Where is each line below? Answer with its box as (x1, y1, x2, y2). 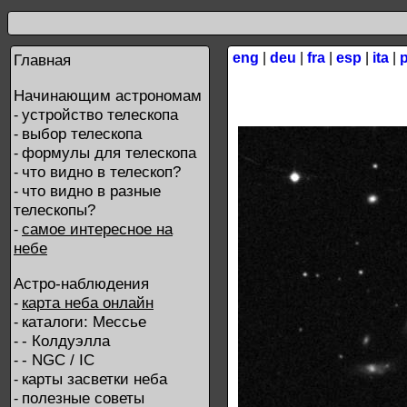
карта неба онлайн (22, 293, 154, 312)
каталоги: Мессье (22, 313, 146, 331)
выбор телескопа (22, 124, 142, 143)
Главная (14, 51, 71, 69)
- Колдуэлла (22, 332, 110, 350)
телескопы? (14, 201, 95, 219)
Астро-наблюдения (14, 274, 149, 293)
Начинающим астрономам (14, 86, 202, 104)
